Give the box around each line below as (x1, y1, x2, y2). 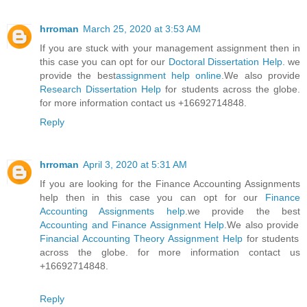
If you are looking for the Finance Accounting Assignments (40, 178, 300, 190)
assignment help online (115, 70, 222, 82)
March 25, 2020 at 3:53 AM (83, 23, 201, 35)
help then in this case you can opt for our (40, 192, 265, 204)
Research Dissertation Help (40, 84, 162, 95)
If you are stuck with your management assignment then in (40, 42, 300, 54)
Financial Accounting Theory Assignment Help (40, 233, 243, 245)
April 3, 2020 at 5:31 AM (83, 159, 187, 171)
